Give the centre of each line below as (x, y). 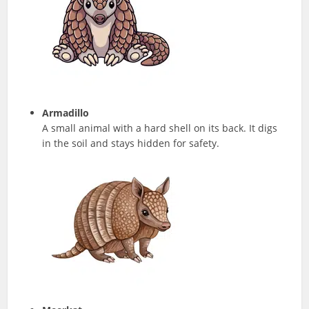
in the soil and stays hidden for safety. (131, 143)
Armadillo (66, 112)
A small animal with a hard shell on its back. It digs (160, 128)
